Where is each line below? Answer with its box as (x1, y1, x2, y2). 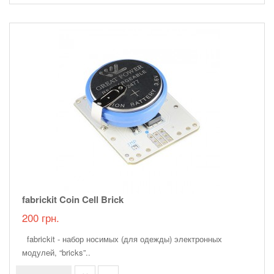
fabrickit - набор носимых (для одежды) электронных (22, 233, 222, 245)
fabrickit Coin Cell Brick (22, 193, 124, 207)
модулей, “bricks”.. (22, 246, 91, 259)
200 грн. (22, 210, 59, 226)
